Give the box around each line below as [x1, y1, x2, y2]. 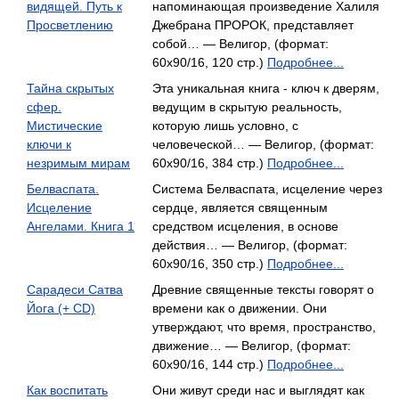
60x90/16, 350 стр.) [152, 256, 267, 271]
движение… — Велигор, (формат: [152, 338, 351, 353]
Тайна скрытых [27, 81, 114, 95]
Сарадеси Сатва [27, 282, 123, 297]
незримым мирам [27, 156, 130, 170]
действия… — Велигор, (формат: [152, 238, 347, 252]
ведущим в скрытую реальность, [152, 100, 342, 114]
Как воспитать [27, 383, 108, 397]
